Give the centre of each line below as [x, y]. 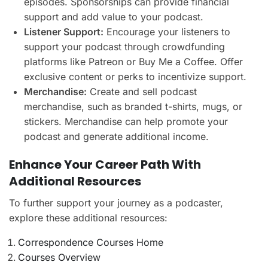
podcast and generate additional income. [116, 136]
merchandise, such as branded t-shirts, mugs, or [133, 106]
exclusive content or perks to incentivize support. [135, 76]
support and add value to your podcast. [114, 16]
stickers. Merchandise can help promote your [126, 121]
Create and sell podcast [142, 91]
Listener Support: [64, 31]
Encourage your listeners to [167, 31]
